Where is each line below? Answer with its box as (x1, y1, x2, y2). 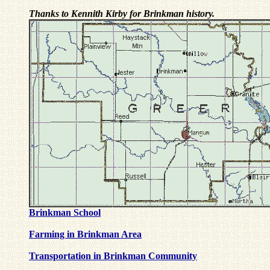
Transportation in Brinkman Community (29, 251, 197, 262)
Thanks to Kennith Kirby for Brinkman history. (29, 8, 215, 19)
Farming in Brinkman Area (29, 229, 142, 240)
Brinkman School (29, 207, 101, 218)
